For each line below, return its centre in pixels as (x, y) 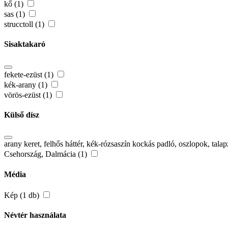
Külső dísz (22, 115)
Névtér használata (35, 215)
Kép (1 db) (23, 195)
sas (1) (16, 14)
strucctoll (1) (25, 24)
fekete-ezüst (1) (30, 74)
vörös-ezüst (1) (29, 95)
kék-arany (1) (27, 84)
